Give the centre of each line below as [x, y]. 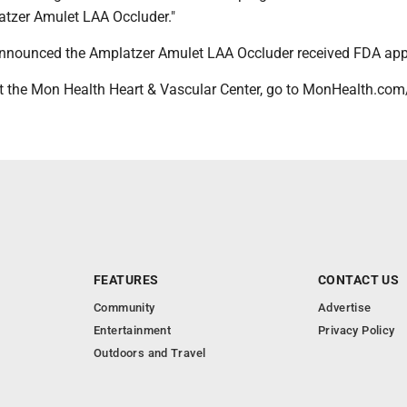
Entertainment [133, 330]
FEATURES [126, 280]
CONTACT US [359, 280]
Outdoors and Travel [150, 353]
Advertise [345, 308]
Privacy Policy [357, 330]
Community [124, 308]
